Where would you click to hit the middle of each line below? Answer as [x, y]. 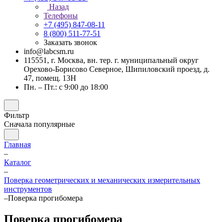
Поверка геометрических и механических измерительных [102, 180]
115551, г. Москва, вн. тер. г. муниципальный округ [111, 60]
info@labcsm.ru [49, 51]
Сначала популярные [39, 124]
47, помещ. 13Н [50, 78]
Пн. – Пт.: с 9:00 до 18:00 [66, 87]
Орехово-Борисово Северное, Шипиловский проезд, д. [117, 69]
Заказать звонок [70, 42]
